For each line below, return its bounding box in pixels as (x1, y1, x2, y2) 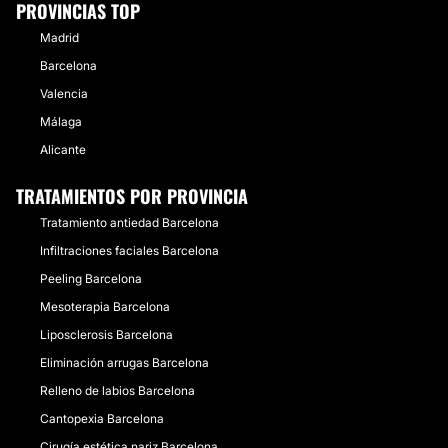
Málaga (40, 114, 82, 129)
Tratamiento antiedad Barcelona (40, 215, 219, 230)
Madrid (40, 30, 79, 45)
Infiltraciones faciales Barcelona (40, 243, 219, 258)
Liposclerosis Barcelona (40, 327, 173, 342)
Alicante (40, 142, 86, 157)
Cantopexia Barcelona (40, 411, 164, 426)
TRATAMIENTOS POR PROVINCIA (16, 183, 248, 209)
